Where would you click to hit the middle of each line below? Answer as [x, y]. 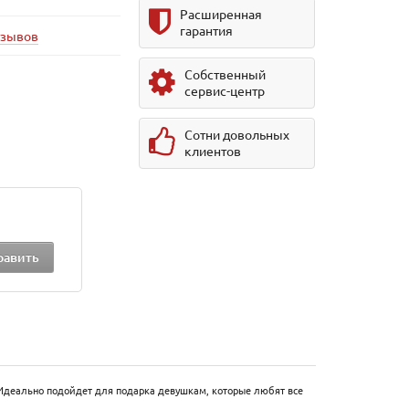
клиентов [213, 151]
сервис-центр [225, 90]
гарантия [207, 30]
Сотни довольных [237, 134]
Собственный [225, 74]
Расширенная [221, 14]
